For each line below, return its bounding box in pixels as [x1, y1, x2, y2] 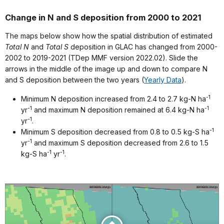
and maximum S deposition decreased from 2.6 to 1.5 [32, 138, 208, 147]
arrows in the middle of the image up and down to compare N [5, 64, 207, 73]
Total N [5, 42, 29, 51]
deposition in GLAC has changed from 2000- [68, 42, 217, 51]
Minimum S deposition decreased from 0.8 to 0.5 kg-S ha [21, 127, 209, 136]
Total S [45, 42, 68, 51]
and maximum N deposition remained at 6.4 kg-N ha [32, 105, 204, 114]
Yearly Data [144, 75, 181, 84]
